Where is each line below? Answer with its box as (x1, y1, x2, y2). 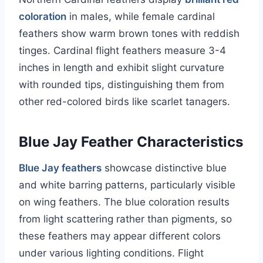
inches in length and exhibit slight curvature (19, 62, 224, 74)
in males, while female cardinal (66, 11, 215, 23)
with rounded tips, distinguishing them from (19, 79, 224, 91)
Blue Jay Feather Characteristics (19, 133, 243, 151)
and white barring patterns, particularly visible (19, 179, 235, 191)
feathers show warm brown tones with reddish (19, 28, 240, 40)
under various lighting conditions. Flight (19, 247, 204, 259)
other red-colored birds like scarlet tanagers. (19, 96, 230, 108)
